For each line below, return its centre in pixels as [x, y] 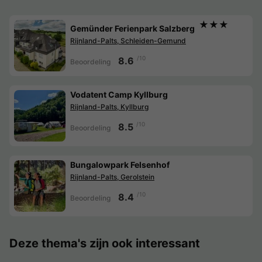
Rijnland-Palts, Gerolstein [112, 177]
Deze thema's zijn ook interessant [105, 244]
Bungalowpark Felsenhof [120, 165]
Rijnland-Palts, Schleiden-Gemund [128, 40]
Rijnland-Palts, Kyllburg [109, 107]
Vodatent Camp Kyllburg [119, 95]
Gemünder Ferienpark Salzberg [132, 28]
